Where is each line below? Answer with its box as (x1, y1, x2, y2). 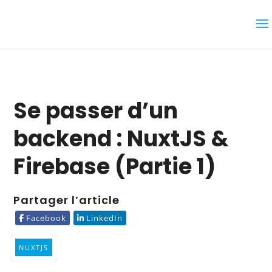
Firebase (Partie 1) (13, 151, 216, 182)
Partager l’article (13, 192, 120, 208)
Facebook (26, 212, 67, 223)
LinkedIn (86, 212, 123, 223)
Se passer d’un (13, 95, 178, 126)
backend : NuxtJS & (13, 123, 229, 154)
